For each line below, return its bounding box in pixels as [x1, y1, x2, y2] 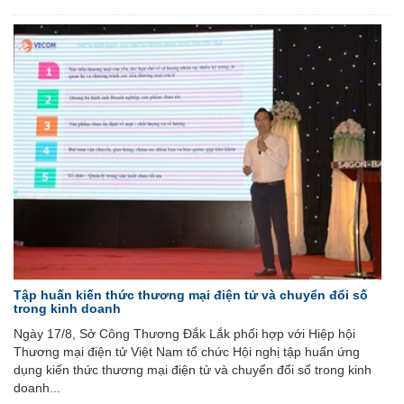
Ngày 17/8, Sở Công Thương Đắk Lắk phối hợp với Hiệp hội [14, 326, 355, 342]
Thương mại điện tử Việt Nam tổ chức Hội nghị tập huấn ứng [14, 344, 360, 360]
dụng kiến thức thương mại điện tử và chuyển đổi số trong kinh [14, 363, 372, 378]
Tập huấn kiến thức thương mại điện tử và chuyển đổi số [14, 288, 368, 303]
